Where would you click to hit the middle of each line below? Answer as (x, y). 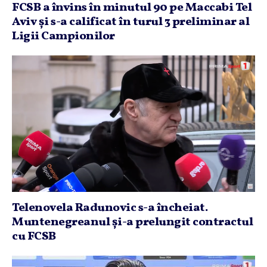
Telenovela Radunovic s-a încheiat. (110, 208)
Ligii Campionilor (63, 36)
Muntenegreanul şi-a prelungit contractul (132, 222)
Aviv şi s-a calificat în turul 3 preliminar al (131, 22)
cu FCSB (34, 237)
